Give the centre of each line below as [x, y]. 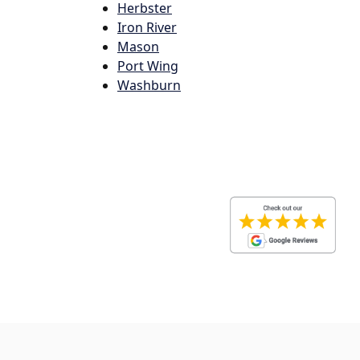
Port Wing [148, 66]
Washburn [149, 85]
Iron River [147, 27]
